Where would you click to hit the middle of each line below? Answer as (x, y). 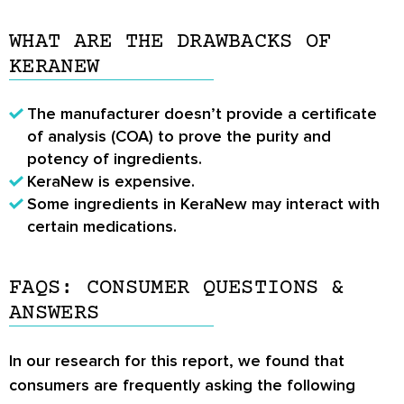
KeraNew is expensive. (111, 181)
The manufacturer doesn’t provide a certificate (202, 113)
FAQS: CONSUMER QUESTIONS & (177, 288)
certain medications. (102, 226)
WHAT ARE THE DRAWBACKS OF (170, 41)
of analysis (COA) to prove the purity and (179, 136)
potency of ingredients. (115, 158)
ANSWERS (55, 313)
